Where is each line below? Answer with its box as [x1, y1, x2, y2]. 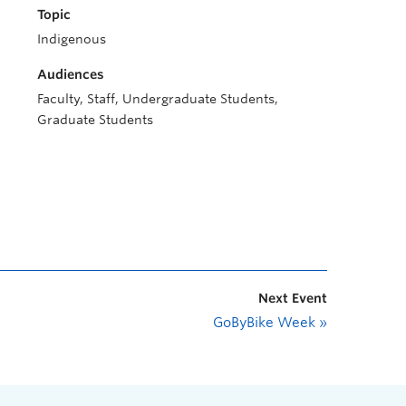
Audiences [37, 67, 104, 82]
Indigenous [37, 32, 106, 46]
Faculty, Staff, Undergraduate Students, [37, 92, 278, 106]
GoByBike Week [213, 314, 319, 331]
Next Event [258, 291, 327, 305]
